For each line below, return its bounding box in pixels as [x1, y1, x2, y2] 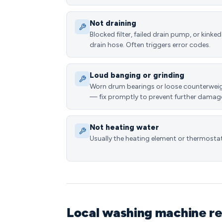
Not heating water [90, 123, 159, 132]
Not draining [90, 19, 136, 28]
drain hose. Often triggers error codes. [90, 41, 211, 49]
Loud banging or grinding [90, 71, 184, 80]
